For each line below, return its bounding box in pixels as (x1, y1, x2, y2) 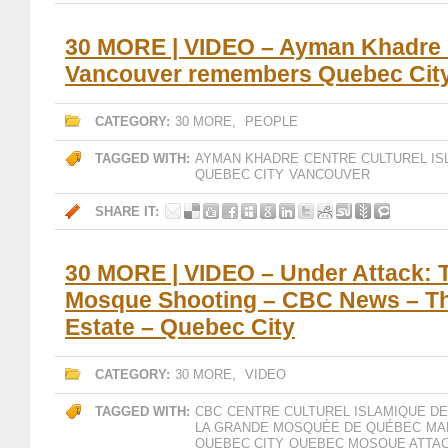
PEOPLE (245, 114, 298, 129)
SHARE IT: (95, 204, 159, 219)
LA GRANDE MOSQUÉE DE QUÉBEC (195, 420, 421, 435)
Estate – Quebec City (65, 314, 295, 340)
